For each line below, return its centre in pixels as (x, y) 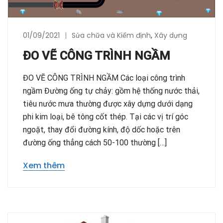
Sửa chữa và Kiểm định (111, 36)
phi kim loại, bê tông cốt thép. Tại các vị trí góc (106, 117)
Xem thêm (44, 166)
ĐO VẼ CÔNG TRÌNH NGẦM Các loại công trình (104, 78)
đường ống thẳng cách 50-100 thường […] (95, 143)
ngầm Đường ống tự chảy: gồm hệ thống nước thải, (111, 91)
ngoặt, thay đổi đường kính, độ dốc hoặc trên (102, 130)
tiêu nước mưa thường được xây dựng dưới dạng (108, 104)
